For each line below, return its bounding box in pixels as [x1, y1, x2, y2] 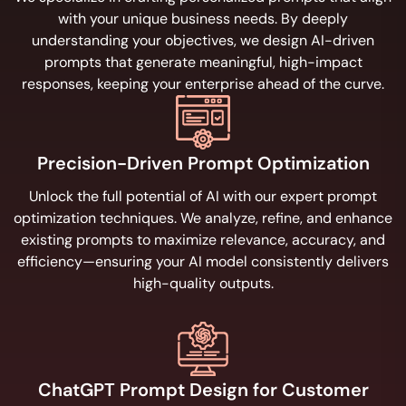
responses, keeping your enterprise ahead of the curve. [22, 74, 384, 93]
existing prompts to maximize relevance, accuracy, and [21, 230, 385, 249]
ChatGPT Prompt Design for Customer [37, 378, 369, 401]
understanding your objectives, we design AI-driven [32, 31, 374, 50]
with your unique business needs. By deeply [58, 9, 348, 28]
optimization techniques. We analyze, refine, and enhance [14, 208, 392, 227]
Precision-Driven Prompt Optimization [36, 151, 370, 175]
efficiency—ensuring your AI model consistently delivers [17, 252, 389, 271]
